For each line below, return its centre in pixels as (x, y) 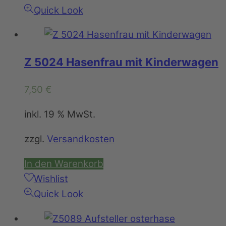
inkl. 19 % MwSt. (60, 115)
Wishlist (51, 179)
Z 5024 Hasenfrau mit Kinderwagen (121, 62)
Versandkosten (81, 139)
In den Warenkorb (64, 163)
